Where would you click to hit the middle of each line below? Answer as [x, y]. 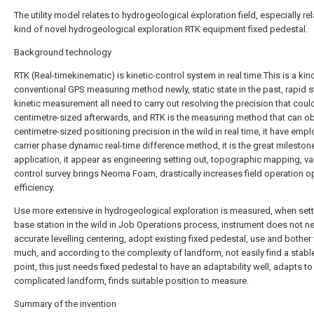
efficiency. [34, 187]
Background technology [63, 52]
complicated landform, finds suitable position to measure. [131, 281]
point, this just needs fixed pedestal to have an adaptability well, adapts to [163, 267]
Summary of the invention [65, 304]
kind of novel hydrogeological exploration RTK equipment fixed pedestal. [161, 29]
